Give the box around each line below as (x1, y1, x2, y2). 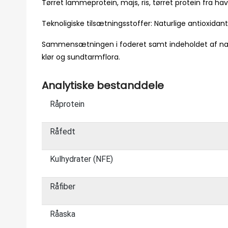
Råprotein (50, 99, 84, 109)
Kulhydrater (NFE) (50, 154, 113, 164)
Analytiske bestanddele (42, 78, 164, 93)
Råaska (50, 209, 75, 219)
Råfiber (50, 182, 75, 191)
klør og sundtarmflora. (42, 52, 120, 62)
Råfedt (50, 127, 75, 136)
